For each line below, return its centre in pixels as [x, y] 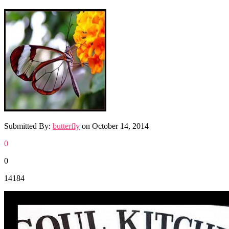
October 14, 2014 [120, 126]
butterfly [66, 126]
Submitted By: [28, 126]
